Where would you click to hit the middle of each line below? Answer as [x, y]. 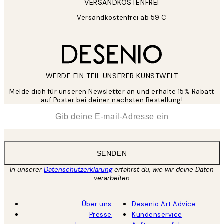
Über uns [97, 204]
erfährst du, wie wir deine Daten [163, 170]
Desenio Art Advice [164, 204]
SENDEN [112, 154]
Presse [100, 215]
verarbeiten [112, 178]
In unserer [27, 170]
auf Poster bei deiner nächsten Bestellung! [112, 100]
